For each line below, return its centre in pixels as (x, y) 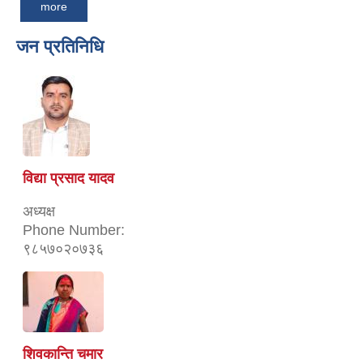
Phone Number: (74, 230)
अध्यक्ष (39, 211)
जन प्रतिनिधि (60, 46)
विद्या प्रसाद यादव (68, 178)
